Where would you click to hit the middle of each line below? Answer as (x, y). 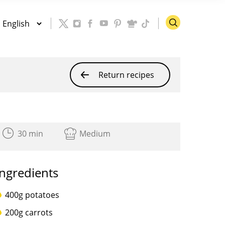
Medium (95, 134)
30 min (31, 134)
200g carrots (29, 212)
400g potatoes (32, 195)
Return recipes (126, 75)
